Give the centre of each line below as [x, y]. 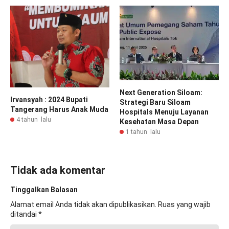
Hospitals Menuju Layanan [164, 112]
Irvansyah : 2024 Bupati [49, 99]
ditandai [24, 214]
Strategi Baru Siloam [155, 102]
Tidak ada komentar [58, 170]
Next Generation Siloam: [161, 92]
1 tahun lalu [143, 132]
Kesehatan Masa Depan [159, 121]
